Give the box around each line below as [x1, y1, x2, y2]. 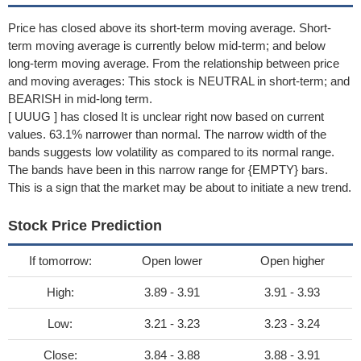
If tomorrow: [28, 254, 92, 268]
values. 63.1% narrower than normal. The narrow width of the [8, 127, 326, 141]
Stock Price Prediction [8, 218, 162, 234]
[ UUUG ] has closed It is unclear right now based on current [8, 110, 324, 123]
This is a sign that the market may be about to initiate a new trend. [8, 180, 351, 194]
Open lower [142, 254, 202, 268]
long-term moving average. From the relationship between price [8, 56, 339, 70]
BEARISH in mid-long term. [8, 92, 152, 106]
